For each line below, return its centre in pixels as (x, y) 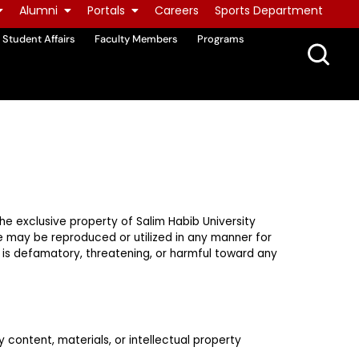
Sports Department (269, 10)
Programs (220, 39)
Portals (106, 10)
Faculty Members (136, 39)
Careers (177, 10)
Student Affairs (38, 39)
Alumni (38, 10)
